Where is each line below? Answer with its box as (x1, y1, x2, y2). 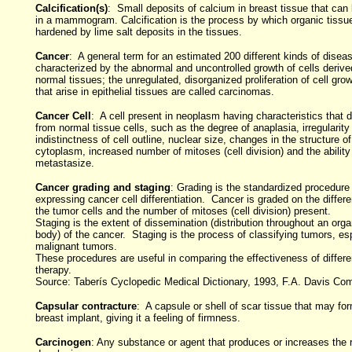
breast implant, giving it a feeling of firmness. (35, 312, 240, 324)
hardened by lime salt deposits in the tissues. (35, 26, 242, 38)
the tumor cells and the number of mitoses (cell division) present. (35, 205, 340, 217)
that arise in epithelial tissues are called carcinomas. (35, 86, 274, 97)
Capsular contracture (35, 300, 137, 312)
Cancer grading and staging (35, 181, 170, 193)
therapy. (35, 264, 75, 276)
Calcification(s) (35, 2, 108, 14)
